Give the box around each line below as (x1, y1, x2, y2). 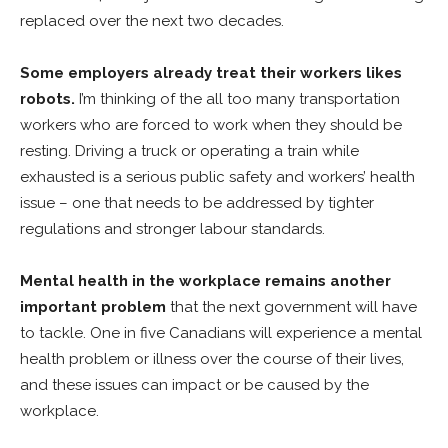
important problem (20, 298, 170, 316)
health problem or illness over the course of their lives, (20, 350, 404, 368)
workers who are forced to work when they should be (20, 116, 402, 134)
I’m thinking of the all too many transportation (75, 90, 400, 108)
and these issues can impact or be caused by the (20, 376, 369, 394)
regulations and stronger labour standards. (20, 220, 329, 238)
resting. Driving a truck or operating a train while (20, 142, 359, 160)
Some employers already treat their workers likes (20, 64, 402, 82)
